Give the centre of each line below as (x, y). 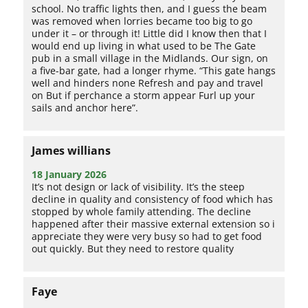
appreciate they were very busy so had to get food (147, 236)
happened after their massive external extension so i (154, 224)
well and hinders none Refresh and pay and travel (148, 83)
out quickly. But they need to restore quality (133, 249)
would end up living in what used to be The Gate (144, 46)
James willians (71, 151)
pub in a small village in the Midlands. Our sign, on (150, 58)
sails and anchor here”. (85, 108)
